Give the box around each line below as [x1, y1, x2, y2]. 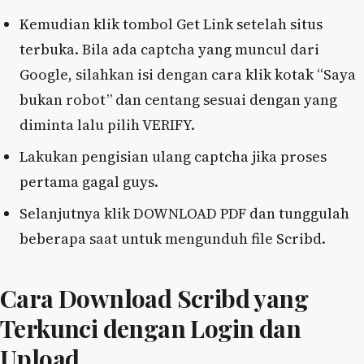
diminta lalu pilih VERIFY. [19, 114, 195, 135]
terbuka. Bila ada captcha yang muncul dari [19, 38, 319, 59]
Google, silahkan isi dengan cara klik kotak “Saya [19, 63, 356, 84]
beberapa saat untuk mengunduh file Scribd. [19, 227, 326, 249]
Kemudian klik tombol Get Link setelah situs [19, 13, 323, 34]
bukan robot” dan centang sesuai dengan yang [19, 89, 337, 110]
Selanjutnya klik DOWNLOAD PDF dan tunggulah [19, 202, 349, 223]
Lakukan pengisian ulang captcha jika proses [19, 145, 327, 167]
